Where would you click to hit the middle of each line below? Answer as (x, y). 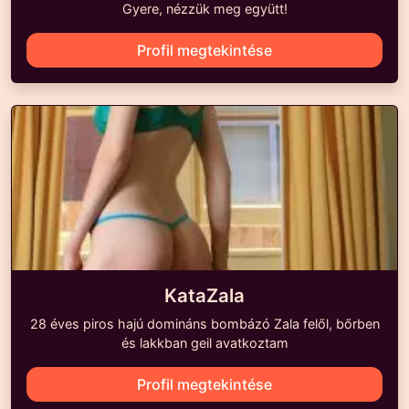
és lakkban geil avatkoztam (204, 343)
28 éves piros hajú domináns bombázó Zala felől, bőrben (204, 324)
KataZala (204, 295)
